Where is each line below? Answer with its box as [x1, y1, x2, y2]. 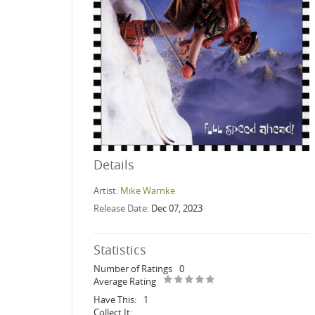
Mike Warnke [120, 184, 175, 197]
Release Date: [94, 201, 151, 214]
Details [94, 155, 134, 173]
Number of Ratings [94, 262, 172, 275]
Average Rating [94, 274, 156, 288]
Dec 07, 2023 [151, 201, 202, 214]
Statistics [94, 240, 146, 258]
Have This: [94, 292, 136, 306]
